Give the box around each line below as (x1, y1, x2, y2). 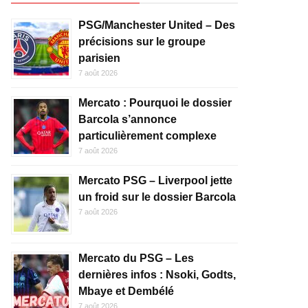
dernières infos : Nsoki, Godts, (78, 269, 236, 280)
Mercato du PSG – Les (78, 252, 194, 264)
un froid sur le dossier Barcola (78, 191, 236, 203)
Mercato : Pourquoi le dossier (78, 97, 232, 109)
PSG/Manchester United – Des (78, 19, 235, 31)
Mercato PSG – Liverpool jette (78, 175, 232, 186)
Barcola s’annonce (78, 113, 177, 125)
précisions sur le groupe (78, 36, 206, 47)
